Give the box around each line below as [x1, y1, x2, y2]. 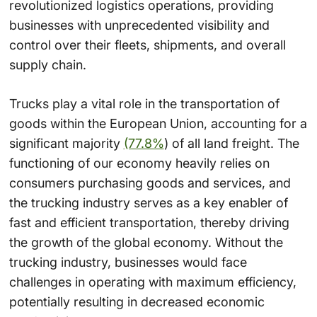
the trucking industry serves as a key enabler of [8, 195, 288, 211]
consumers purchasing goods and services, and [8, 175, 291, 191]
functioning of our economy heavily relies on [8, 156, 270, 171]
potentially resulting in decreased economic [8, 294, 265, 310]
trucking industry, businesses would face [8, 255, 247, 270]
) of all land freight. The [163, 136, 299, 151]
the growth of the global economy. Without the [8, 235, 283, 250]
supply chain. [8, 57, 86, 73]
